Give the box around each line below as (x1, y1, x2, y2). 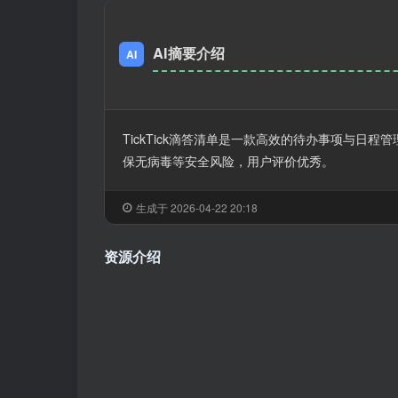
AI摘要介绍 (153, 43, 225, 64)
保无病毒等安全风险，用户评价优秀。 (123, 152, 334, 171)
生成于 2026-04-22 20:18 (136, 200, 258, 216)
